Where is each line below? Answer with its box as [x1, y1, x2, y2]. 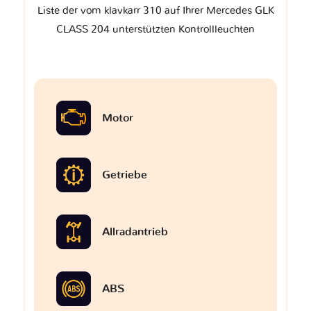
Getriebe [102, 169, 147, 180]
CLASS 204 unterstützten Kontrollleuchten [56, 24, 255, 35]
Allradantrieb [102, 226, 168, 237]
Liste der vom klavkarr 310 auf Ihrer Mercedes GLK [37, 5, 274, 16]
